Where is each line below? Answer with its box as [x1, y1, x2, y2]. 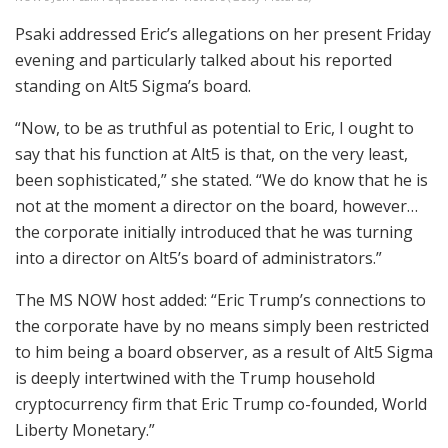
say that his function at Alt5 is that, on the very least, [15, 142, 408, 165]
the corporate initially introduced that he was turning [15, 220, 413, 243]
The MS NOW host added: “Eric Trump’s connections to [15, 288, 426, 311]
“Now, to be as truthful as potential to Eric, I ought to [15, 116, 414, 139]
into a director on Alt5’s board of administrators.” [15, 246, 382, 269]
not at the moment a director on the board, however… [15, 194, 418, 217]
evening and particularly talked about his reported [15, 48, 392, 71]
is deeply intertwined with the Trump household [15, 366, 375, 389]
